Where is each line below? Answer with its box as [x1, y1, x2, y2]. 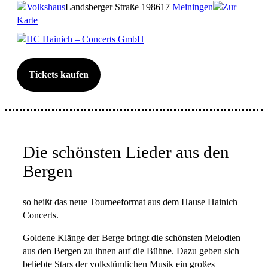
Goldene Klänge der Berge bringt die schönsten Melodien [23, 233, 240, 244]
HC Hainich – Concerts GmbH [26, 33, 144, 45]
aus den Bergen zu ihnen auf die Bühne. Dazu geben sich [23, 246, 239, 257]
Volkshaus [26, 1, 65, 13]
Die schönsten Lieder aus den [23, 143, 229, 162]
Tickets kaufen [29, 69, 89, 80]
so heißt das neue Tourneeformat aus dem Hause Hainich [23, 196, 237, 208]
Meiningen [172, 1, 213, 13]
